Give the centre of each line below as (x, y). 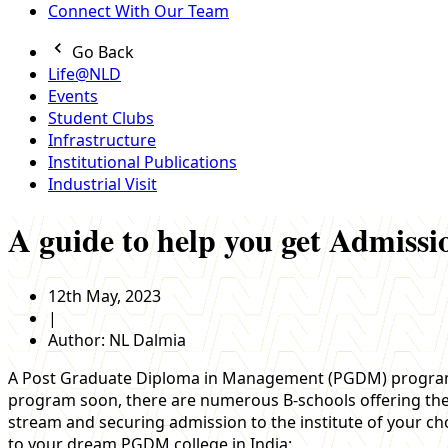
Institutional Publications (142, 162)
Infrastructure (102, 140)
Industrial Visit (102, 184)
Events (73, 96)
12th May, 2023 (104, 295)
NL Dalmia (147, 339)
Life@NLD (84, 74)
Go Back (101, 52)
